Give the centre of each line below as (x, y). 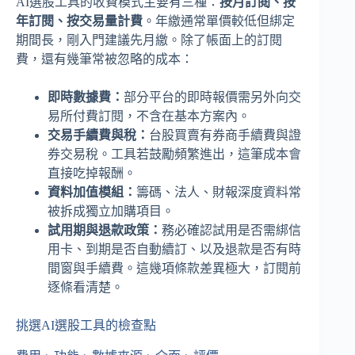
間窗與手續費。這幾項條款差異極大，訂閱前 (174, 269)
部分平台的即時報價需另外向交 (212, 97)
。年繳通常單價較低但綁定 (219, 21)
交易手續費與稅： (98, 136)
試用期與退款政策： (105, 231)
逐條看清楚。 (86, 288)
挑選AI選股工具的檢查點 (86, 326)
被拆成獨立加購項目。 (111, 212)
